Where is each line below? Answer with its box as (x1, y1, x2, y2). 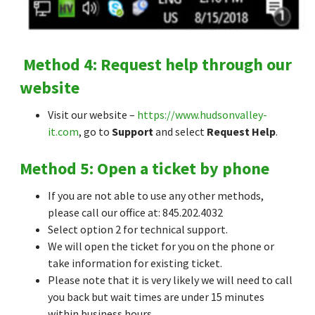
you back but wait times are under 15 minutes (48, 290, 264, 304)
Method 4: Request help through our (23, 53, 292, 76)
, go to (79, 124, 112, 139)
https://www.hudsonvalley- (137, 108, 267, 122)
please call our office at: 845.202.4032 (48, 205, 223, 220)
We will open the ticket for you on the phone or (48, 239, 274, 254)
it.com (48, 124, 79, 139)
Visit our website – (48, 108, 137, 122)
